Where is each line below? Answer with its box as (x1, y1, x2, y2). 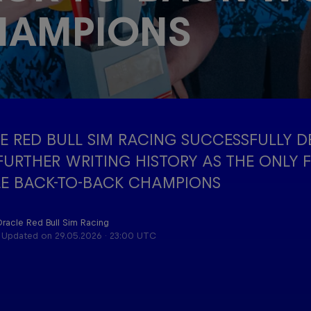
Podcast (81, 62, 142, 81)
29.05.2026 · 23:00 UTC (54, 230, 156, 241)
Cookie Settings (222, 294, 305, 306)
